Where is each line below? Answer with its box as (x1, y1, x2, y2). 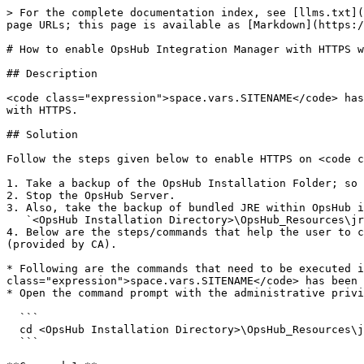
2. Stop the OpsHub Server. (6, 189, 175, 201)
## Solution (6, 128, 78, 141)
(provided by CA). (6, 238, 117, 250)
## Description (6, 67, 97, 80)
